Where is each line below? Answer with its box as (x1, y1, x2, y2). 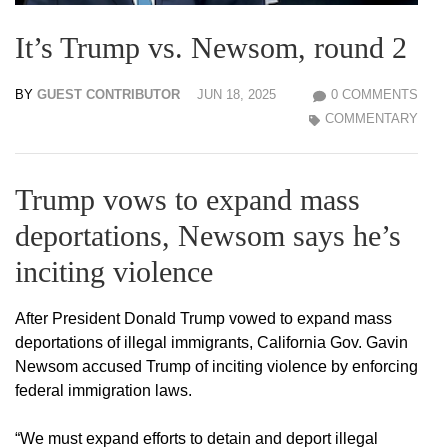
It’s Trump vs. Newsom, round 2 (15, 31, 407, 65)
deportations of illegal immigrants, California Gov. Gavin (15, 334, 408, 352)
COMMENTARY (325, 111, 418, 127)
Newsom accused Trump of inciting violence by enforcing (15, 358, 418, 376)
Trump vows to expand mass (15, 183, 360, 217)
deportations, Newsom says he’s (15, 219, 401, 253)
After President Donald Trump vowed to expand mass (15, 310, 392, 328)
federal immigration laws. (15, 382, 192, 400)
